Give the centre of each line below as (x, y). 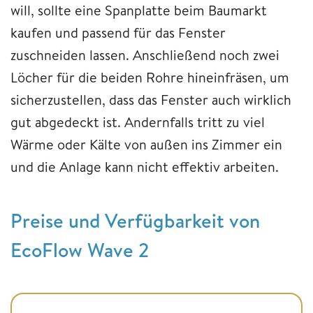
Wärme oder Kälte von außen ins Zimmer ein (146, 144)
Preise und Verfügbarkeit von (135, 220)
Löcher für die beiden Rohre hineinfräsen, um (150, 77)
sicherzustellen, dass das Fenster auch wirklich (151, 99)
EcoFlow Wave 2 (82, 249)
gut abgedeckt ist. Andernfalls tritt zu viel (138, 122)
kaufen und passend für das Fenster (118, 32)
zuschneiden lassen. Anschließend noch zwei (145, 54)
